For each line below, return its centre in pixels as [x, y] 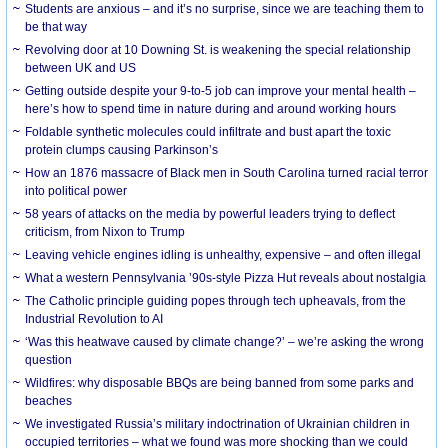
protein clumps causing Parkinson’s [122, 149]
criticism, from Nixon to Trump [105, 231]
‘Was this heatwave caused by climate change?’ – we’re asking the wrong [225, 341]
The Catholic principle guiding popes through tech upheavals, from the [216, 300]
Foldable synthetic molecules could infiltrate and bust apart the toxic [208, 131]
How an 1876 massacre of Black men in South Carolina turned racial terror [227, 172]
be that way [56, 26]
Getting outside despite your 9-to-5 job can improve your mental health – [221, 90]
